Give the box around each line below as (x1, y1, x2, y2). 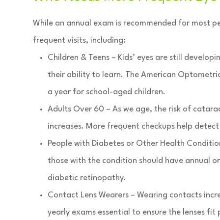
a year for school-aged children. (48, 88, 166, 96)
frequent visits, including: (33, 36, 126, 45)
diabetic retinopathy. (48, 174, 127, 182)
